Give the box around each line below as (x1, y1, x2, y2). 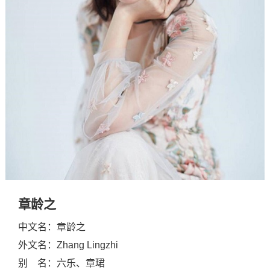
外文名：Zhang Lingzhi (18, 240, 119, 251)
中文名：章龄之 (18, 222, 86, 233)
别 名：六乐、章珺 (18, 258, 105, 269)
